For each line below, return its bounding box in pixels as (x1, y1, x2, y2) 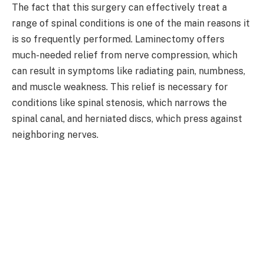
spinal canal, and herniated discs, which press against (12, 113, 242, 125)
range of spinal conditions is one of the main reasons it (12, 18, 250, 29)
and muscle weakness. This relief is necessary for (12, 81, 228, 93)
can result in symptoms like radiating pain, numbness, (12, 65, 245, 77)
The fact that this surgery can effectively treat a (12, 2, 227, 14)
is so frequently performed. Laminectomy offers (12, 34, 225, 45)
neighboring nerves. (12, 129, 98, 141)
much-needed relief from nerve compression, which (12, 49, 237, 61)
